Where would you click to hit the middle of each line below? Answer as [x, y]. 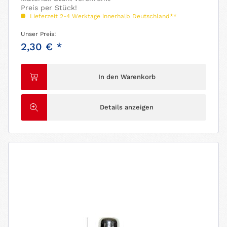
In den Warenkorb [127, 77]
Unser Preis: [39, 34]
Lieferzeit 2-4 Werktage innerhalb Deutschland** [103, 16]
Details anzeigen [127, 107]
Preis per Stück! [49, 8]
